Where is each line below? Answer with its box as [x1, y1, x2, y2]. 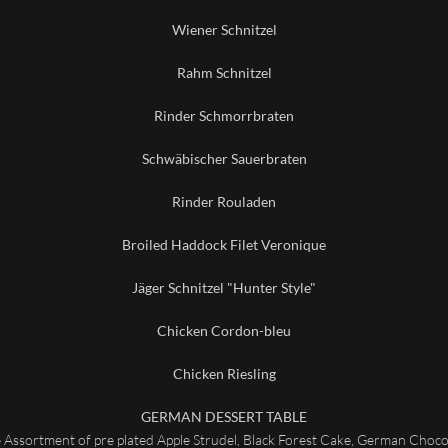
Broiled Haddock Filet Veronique [122, 236, 326, 253]
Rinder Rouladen [172, 193, 276, 210]
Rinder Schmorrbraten [154, 107, 294, 124]
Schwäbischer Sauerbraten [141, 150, 307, 167]
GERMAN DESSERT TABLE [141, 408, 307, 425]
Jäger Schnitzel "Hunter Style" [132, 279, 316, 296]
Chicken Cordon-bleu [157, 322, 291, 339]
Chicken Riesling [172, 365, 276, 382]
